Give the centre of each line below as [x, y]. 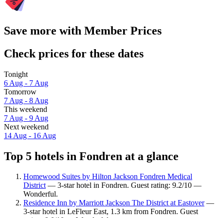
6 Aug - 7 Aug [26, 83]
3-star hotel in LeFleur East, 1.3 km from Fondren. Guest [111, 212]
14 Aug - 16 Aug [30, 135]
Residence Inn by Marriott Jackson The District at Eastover [114, 203]
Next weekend [26, 127]
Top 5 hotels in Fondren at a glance [91, 156]
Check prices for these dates [74, 53]
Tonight [16, 74]
